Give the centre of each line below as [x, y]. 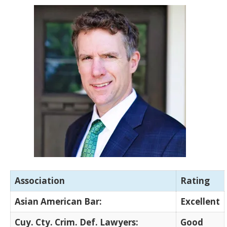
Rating [195, 180]
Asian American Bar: [58, 201]
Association [40, 180]
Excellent [200, 201]
